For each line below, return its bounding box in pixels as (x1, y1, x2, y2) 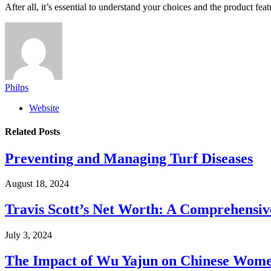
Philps (5, 82, 28, 93)
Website (29, 102, 59, 113)
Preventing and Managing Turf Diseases (5, 150, 253, 166)
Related (5, 126, 39, 137)
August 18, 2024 (5, 178, 69, 189)
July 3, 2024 (5, 230, 52, 241)
